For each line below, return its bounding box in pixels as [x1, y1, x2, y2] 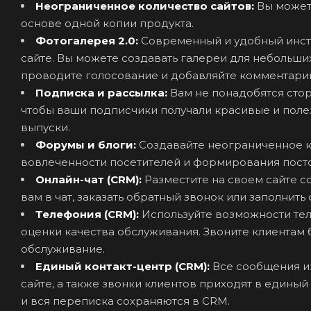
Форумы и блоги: [35, 137, 139, 151]
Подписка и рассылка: [35, 85, 170, 99]
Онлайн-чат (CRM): [35, 172, 144, 186]
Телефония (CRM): [35, 207, 142, 221]
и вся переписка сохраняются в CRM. [21, 294, 230, 308]
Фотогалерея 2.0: [35, 33, 141, 47]
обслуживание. [21, 242, 105, 255]
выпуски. [21, 120, 70, 134]
